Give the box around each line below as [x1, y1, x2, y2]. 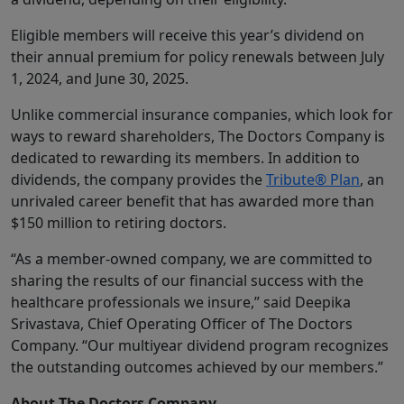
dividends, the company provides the [11, 170, 266, 190]
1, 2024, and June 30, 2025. [11, 69, 188, 89]
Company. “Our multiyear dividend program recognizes [11, 335, 389, 356]
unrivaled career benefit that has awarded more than [11, 191, 374, 212]
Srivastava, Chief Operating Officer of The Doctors [11, 314, 353, 335]
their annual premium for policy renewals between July [11, 47, 384, 68]
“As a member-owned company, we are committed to [11, 249, 372, 270]
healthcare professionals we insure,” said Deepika [11, 292, 351, 313]
